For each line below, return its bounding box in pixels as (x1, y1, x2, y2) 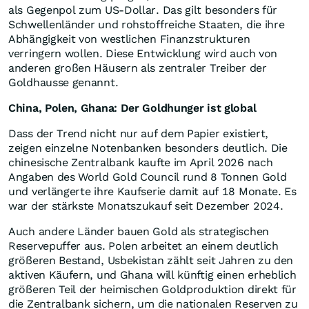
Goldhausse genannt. (8, 76, 119, 90)
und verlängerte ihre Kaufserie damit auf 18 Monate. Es (8, 185, 297, 199)
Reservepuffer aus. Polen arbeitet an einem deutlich (8, 239, 279, 253)
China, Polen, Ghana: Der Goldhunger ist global (8, 101, 257, 115)
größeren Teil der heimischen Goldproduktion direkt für (8, 283, 297, 297)
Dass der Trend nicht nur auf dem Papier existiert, (8, 127, 269, 141)
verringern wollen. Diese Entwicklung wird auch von (8, 47, 278, 61)
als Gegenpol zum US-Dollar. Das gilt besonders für (8, 3, 278, 17)
